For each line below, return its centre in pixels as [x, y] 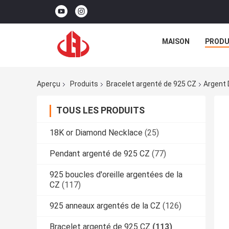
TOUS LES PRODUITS [100, 110]
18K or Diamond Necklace [96, 133]
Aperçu [49, 84]
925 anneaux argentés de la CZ [105, 206]
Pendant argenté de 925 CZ [100, 154]
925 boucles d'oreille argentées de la [116, 175]
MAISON [176, 41]
